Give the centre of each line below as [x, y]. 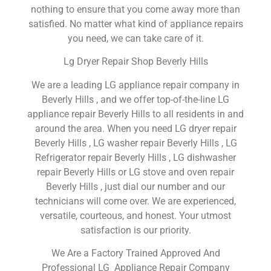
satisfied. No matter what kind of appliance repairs [135, 24]
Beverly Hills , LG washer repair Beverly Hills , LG [135, 143]
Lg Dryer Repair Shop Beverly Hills [135, 62]
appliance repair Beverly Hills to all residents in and [135, 114]
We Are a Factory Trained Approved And [135, 253]
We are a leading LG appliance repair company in [135, 85]
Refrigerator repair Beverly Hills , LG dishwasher [135, 157]
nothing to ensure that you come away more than [135, 10]
